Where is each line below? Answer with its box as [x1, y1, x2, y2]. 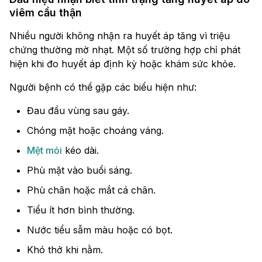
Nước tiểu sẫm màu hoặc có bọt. [27, 224, 173, 236]
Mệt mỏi [27, 144, 62, 157]
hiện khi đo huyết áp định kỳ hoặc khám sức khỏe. [9, 58, 236, 70]
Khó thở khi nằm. [27, 244, 103, 256]
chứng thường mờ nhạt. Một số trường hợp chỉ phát [9, 44, 240, 56]
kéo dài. [62, 144, 99, 157]
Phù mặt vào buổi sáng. [27, 164, 132, 177]
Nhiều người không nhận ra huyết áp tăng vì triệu [9, 30, 230, 42]
